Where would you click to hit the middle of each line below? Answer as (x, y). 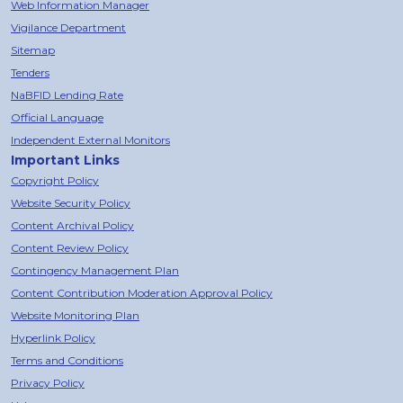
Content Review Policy (70, 247)
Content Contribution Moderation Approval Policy (142, 292)
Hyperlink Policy (53, 337)
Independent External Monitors (90, 139)
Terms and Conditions (67, 360)
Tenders (30, 72)
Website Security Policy (71, 202)
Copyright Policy (55, 180)
